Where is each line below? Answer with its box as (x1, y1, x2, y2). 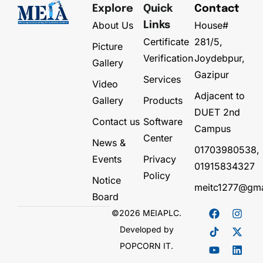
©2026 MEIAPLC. (112, 208, 182, 218)
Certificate (143, 36, 189, 48)
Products (143, 95, 183, 107)
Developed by (119, 224, 174, 235)
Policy (143, 170, 170, 182)
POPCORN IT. (120, 241, 174, 251)
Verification (143, 52, 193, 65)
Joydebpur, (194, 52, 245, 65)
